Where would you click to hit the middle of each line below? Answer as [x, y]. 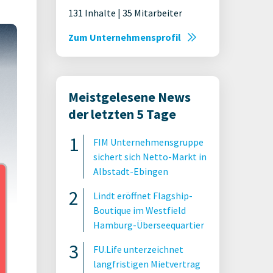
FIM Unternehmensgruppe [148, 142]
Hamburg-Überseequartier [149, 225]
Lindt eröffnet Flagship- [143, 196]
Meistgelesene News [129, 97]
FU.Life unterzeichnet [138, 249]
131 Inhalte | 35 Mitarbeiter [125, 13]
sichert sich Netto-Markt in [150, 157]
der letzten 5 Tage [122, 114]
